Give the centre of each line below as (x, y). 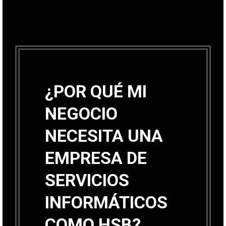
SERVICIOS (87, 180)
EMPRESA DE (96, 158)
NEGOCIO (81, 113)
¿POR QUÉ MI (96, 91)
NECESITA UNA (104, 135)
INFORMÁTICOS (106, 202)
